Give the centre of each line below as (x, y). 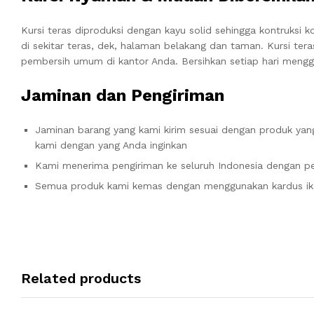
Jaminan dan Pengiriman (123, 95)
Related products (81, 278)
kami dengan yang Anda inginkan (111, 145)
